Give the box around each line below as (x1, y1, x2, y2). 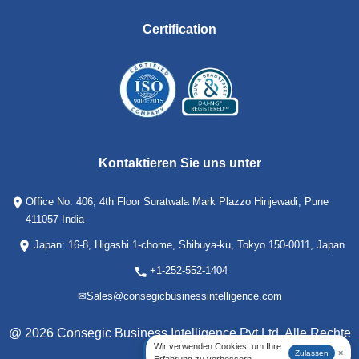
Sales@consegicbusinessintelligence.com (86, 289, 282, 302)
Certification (143, 22, 216, 36)
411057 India (26, 212, 85, 225)
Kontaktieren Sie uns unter (98, 155, 261, 170)
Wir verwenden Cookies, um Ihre (154, 341, 281, 351)
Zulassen (295, 348, 329, 357)
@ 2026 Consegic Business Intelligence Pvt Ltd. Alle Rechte (8, 325, 351, 340)
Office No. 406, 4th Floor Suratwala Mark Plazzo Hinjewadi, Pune (26, 195, 329, 208)
